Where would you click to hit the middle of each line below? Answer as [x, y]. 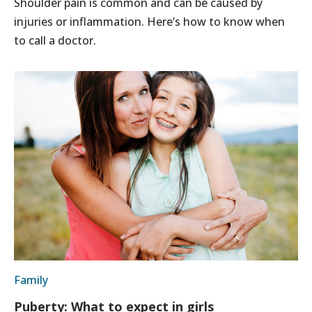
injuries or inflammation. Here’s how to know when [149, 22]
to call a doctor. [55, 41]
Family [31, 280]
